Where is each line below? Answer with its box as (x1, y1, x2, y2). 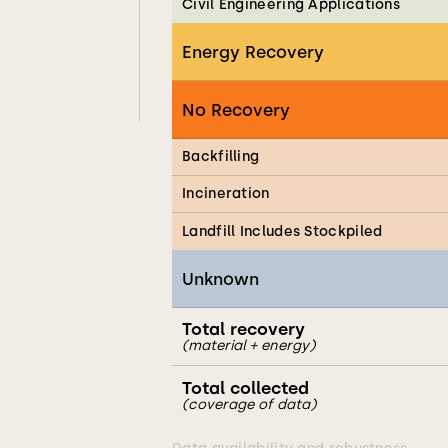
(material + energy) (182, 337, 315, 354)
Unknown (182, 268, 259, 289)
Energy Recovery (182, 41, 324, 62)
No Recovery (182, 99, 290, 120)
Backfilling (182, 148, 260, 165)
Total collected (182, 377, 309, 398)
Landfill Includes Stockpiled (182, 222, 383, 240)
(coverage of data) (182, 395, 316, 413)
